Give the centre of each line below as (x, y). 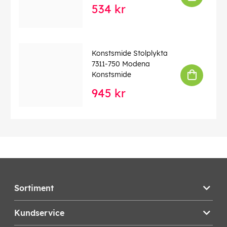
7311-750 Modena (121, 64)
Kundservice (39, 213)
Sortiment (34, 188)
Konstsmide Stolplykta (130, 53)
